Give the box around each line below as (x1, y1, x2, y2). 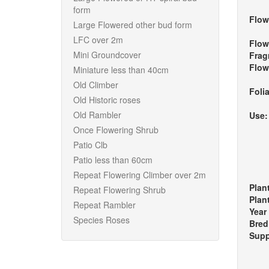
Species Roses (73, 214, 130, 226)
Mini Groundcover (73, 49, 141, 61)
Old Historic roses (73, 94, 141, 106)
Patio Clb (73, 139, 107, 151)
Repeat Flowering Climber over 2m (73, 169, 206, 181)
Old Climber (73, 79, 118, 91)
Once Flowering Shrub (73, 124, 159, 136)
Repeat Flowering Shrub (73, 184, 166, 196)
